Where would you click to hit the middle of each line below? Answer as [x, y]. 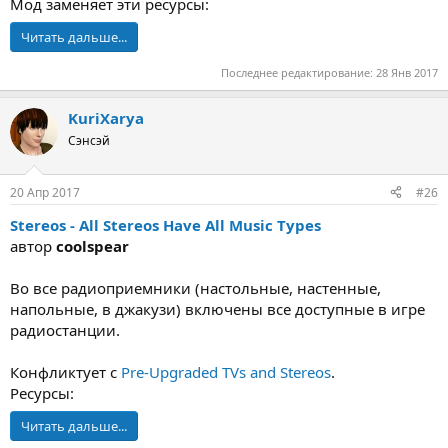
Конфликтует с [65, 371]
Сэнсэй [89, 140]
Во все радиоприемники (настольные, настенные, [195, 287]
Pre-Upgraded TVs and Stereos [226, 371]
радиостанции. [65, 329]
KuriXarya [106, 118]
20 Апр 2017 [45, 192]
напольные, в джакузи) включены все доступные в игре [217, 308]
